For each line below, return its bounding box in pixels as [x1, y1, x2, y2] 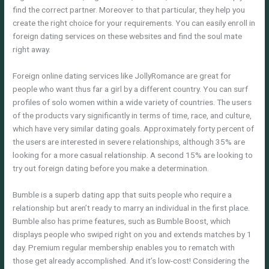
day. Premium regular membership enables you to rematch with [13, 242, 235, 252]
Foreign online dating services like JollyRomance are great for [13, 70, 232, 80]
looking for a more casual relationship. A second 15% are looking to [13, 150, 253, 160]
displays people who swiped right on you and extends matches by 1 [13, 229, 252, 239]
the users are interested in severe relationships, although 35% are [13, 136, 246, 147]
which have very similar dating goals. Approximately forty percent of [13, 123, 255, 133]
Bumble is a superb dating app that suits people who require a [13, 189, 232, 199]
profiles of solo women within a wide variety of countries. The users [13, 97, 252, 107]
